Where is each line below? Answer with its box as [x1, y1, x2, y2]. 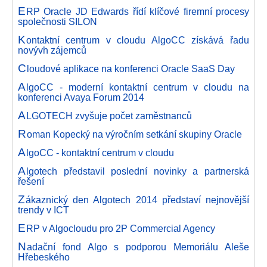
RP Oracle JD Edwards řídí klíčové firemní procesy [26, 6, 249, 17]
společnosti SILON [18, 16, 97, 27]
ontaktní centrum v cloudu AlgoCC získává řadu [26, 35, 249, 45]
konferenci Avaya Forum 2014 [18, 92, 144, 103]
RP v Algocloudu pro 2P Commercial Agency [26, 223, 215, 234]
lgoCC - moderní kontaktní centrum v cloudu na [26, 82, 249, 92]
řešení [18, 176, 44, 187]
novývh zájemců [18, 45, 86, 55]
